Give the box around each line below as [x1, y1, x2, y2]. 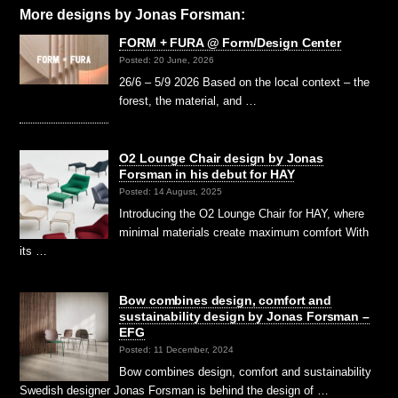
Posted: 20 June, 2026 [119, 55, 215, 66]
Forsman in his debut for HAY [119, 166, 295, 181]
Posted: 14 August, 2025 [119, 187, 223, 197]
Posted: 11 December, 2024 [119, 345, 235, 355]
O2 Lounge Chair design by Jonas [119, 150, 323, 165]
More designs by [20, 6, 136, 22]
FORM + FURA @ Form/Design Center [119, 35, 341, 50]
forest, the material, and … [119, 93, 258, 107]
